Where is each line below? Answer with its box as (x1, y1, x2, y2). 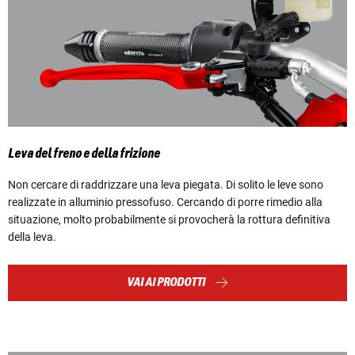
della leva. (8, 230, 56, 243)
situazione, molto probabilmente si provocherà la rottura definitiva (8, 212, 330, 226)
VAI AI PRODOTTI (127, 275, 205, 289)
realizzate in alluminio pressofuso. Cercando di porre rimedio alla (8, 195, 323, 208)
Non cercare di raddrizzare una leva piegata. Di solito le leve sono (8, 177, 323, 191)
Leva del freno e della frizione (8, 146, 160, 161)
